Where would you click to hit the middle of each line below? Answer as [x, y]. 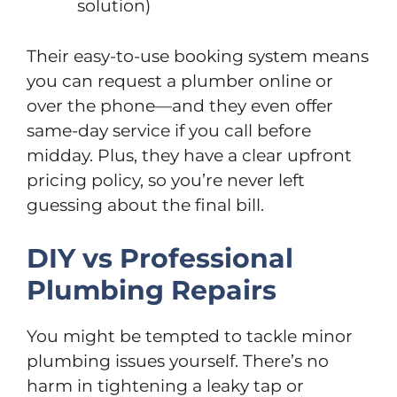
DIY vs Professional [160, 259]
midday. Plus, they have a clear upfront [189, 155]
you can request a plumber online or [180, 81]
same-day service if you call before [169, 130]
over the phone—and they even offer [180, 105]
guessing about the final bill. [145, 205]
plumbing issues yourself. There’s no [178, 362]
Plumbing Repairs [152, 291]
